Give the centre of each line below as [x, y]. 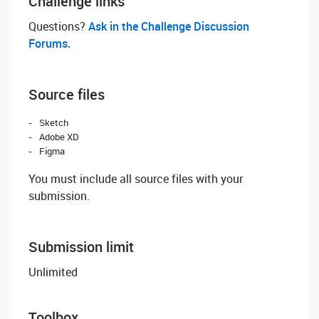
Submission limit [81, 247]
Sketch [54, 122]
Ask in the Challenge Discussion [169, 26]
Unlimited [53, 272]
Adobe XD [59, 137]
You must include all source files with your [136, 179]
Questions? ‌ [58, 26]
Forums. [49, 43]
